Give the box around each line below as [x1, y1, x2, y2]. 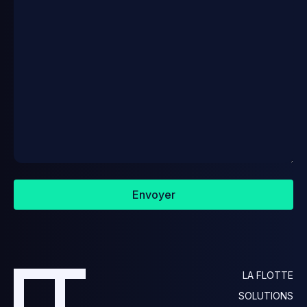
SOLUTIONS [238, 290, 293, 302]
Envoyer [132, 188, 175, 202]
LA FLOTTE [242, 269, 293, 282]
